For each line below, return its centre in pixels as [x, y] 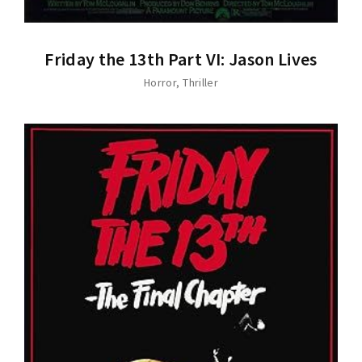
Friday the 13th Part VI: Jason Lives [181, 59]
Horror [160, 82]
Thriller [201, 82]
